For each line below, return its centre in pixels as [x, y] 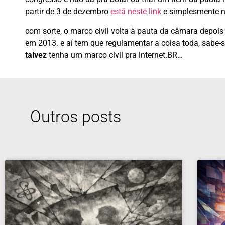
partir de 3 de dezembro [68, 12]
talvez [36, 55]
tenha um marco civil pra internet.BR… [115, 55]
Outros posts [76, 117]
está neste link [136, 12]
